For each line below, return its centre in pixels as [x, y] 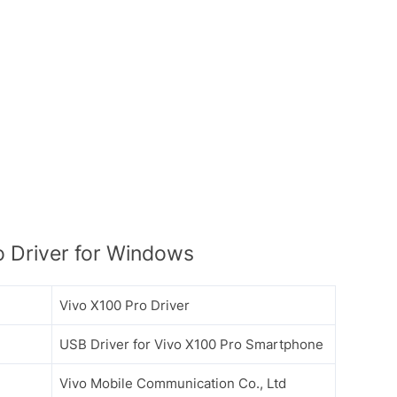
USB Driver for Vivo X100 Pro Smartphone [191, 344]
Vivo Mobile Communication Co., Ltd [173, 383]
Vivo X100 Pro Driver [125, 305]
